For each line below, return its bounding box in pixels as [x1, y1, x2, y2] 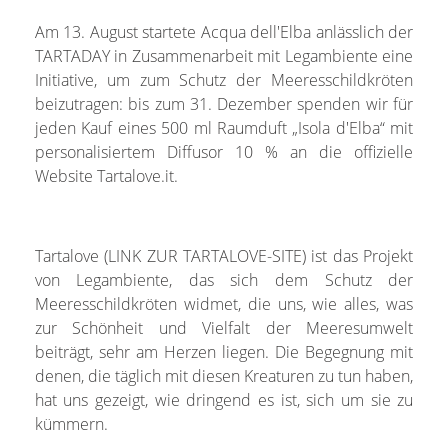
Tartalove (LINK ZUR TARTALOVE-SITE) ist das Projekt [34, 244, 414, 267]
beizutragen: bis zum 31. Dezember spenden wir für [34, 92, 414, 115]
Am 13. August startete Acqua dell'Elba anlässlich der [34, 20, 414, 43]
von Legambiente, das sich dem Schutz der [34, 268, 414, 291]
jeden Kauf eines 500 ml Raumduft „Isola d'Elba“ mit [34, 116, 414, 139]
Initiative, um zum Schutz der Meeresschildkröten [34, 68, 414, 91]
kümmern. [34, 412, 108, 435]
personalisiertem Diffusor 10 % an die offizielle [34, 140, 414, 163]
